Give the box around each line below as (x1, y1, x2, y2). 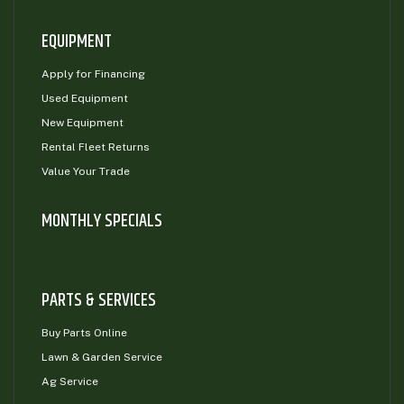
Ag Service (41, 375, 98, 389)
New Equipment (41, 116, 124, 130)
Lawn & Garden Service (41, 351, 162, 364)
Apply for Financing (41, 68, 145, 81)
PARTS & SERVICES (41, 287, 156, 316)
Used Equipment (41, 92, 128, 106)
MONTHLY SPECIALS (41, 207, 162, 236)
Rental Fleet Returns (41, 141, 150, 154)
